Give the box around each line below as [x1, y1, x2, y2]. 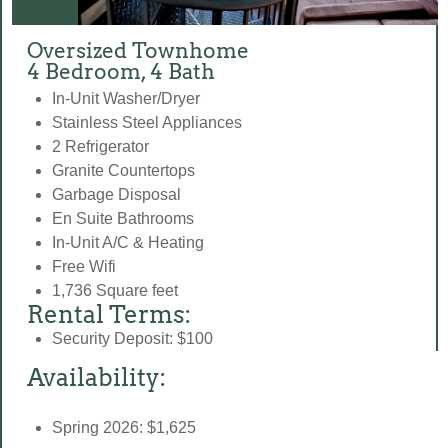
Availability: [27, 363, 166, 393]
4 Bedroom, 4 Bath [27, 59, 215, 85]
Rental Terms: [27, 300, 191, 330]
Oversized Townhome [27, 38, 249, 64]
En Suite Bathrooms [52, 210, 194, 228]
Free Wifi [52, 258, 116, 276]
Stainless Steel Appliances [52, 114, 242, 132]
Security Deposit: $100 [52, 330, 213, 348]
